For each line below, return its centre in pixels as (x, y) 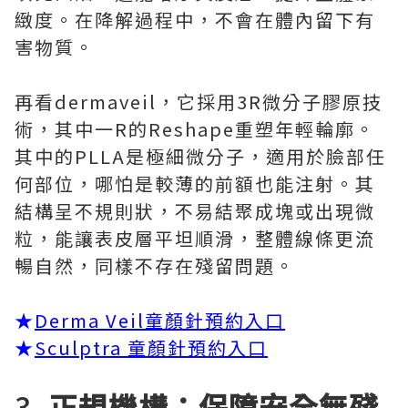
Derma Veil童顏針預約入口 (160, 320)
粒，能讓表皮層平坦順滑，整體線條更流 (195, 238)
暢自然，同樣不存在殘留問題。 (155, 265)
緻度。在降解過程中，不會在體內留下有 (195, 20)
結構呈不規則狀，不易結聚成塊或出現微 (195, 211)
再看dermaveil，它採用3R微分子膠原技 (199, 102)
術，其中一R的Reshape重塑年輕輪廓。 (195, 129)
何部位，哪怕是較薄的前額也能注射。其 (195, 184)
